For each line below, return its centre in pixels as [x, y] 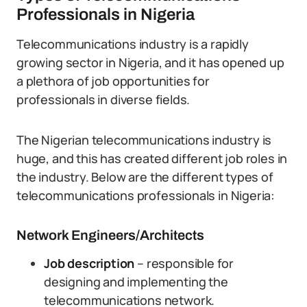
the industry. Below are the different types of [145, 177]
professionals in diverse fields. [103, 99]
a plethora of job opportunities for [113, 81]
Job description [91, 263]
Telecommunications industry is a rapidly [133, 44]
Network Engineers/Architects [110, 235]
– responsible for [186, 263]
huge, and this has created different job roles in [152, 158]
